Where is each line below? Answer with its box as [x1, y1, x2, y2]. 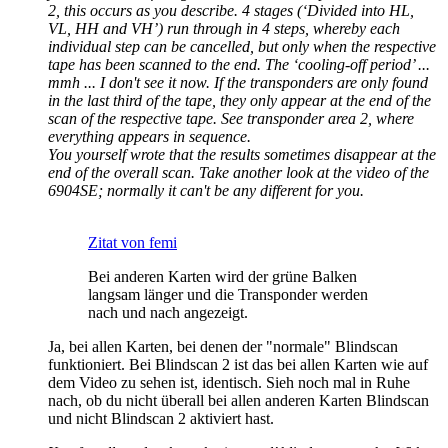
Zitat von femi [88, 233, 177, 251]
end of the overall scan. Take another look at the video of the [48, 163, 429, 181]
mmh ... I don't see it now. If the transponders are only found [48, 73, 428, 91]
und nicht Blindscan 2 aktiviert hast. [48, 409, 274, 427]
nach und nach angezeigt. [88, 303, 248, 321]
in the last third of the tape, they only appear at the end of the [48, 91, 431, 109]
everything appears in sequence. [48, 127, 251, 145]
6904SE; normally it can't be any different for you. [48, 181, 364, 199]
